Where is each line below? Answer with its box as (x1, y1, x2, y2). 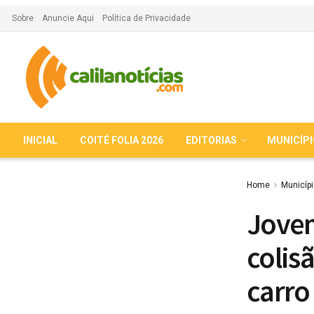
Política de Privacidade (102, 13, 191, 23)
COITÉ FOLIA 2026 (80, 135, 163, 146)
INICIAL (23, 135, 57, 146)
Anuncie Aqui (42, 13, 94, 23)
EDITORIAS (186, 135, 237, 146)
